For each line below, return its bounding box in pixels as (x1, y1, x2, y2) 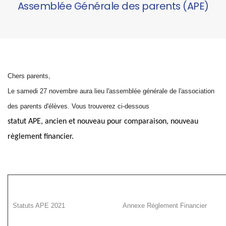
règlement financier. (8, 133, 74, 141)
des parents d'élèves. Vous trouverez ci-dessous (8, 102, 151, 110)
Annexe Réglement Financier (122, 202, 207, 209)
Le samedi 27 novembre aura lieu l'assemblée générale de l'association (8, 87, 214, 95)
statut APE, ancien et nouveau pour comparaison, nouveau (8, 118, 198, 126)
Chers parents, (8, 72, 50, 80)
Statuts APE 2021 (13, 202, 65, 209)
